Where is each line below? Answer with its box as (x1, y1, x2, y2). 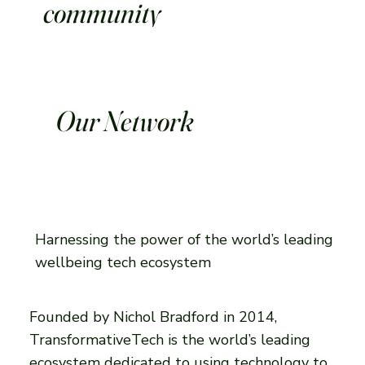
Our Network (55, 103, 195, 139)
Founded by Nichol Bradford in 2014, (29, 306, 277, 327)
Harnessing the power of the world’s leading (34, 229, 333, 249)
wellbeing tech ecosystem (34, 252, 211, 272)
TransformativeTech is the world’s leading (29, 329, 310, 350)
